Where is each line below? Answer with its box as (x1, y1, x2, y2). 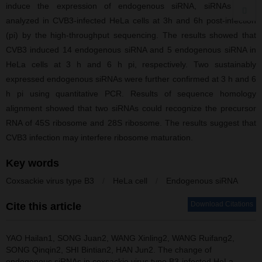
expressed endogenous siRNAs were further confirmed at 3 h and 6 (6, 74, 256, 84)
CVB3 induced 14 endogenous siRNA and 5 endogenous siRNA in (6, 45, 256, 54)
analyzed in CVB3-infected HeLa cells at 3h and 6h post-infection (6, 16, 256, 25)
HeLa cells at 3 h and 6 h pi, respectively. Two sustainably (6, 60, 256, 69)
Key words (6, 157, 59, 169)
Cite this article (6, 201, 81, 212)
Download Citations (191, 200, 253, 208)
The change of (158, 245, 212, 254)
